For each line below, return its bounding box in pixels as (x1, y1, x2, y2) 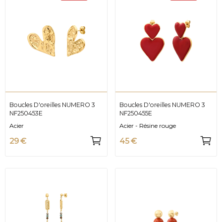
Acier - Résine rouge (119, 121, 176, 129)
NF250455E (119, 110, 152, 117)
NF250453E (9, 110, 43, 117)
